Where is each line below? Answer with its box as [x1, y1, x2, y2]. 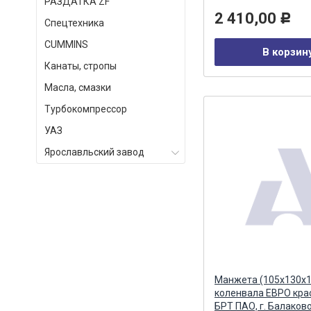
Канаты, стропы [44, 60, 117, 72]
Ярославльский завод [44, 146, 144, 158]
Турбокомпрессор [44, 103, 127, 115]
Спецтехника [44, 17, 104, 28]
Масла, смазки [44, 82, 111, 93]
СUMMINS [44, 39, 88, 50]
